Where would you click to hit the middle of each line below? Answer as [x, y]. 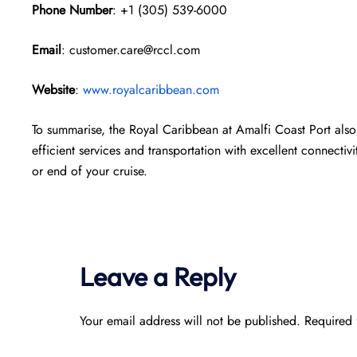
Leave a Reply [158, 277]
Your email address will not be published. [190, 321]
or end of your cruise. [90, 171]
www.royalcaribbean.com [151, 90]
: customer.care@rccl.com [131, 50]
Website [53, 90]
